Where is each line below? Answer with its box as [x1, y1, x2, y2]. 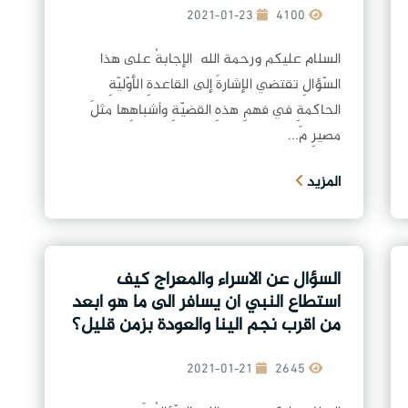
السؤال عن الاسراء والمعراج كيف [117, 265, 341, 295]
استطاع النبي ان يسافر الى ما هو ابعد [72, 288, 341, 318]
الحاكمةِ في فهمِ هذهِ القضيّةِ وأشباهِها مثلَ [90, 98, 341, 123]
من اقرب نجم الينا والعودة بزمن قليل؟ [72, 311, 341, 341]
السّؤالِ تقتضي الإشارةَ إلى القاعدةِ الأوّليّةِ [107, 73, 341, 97]
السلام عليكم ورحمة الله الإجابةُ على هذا [99, 47, 341, 72]
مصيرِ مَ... [288, 124, 341, 148]
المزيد [303, 170, 341, 195]
